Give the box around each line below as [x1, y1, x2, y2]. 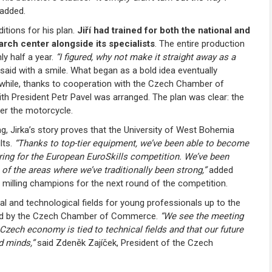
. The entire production [155, 38, 245, 49]
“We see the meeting [160, 210, 243, 222]
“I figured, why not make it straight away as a [56, 51, 236, 63]
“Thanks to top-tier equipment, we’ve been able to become [15, 137, 249, 149]
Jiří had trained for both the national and [77, 24, 250, 36]
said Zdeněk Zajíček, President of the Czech [35, 237, 213, 248]
